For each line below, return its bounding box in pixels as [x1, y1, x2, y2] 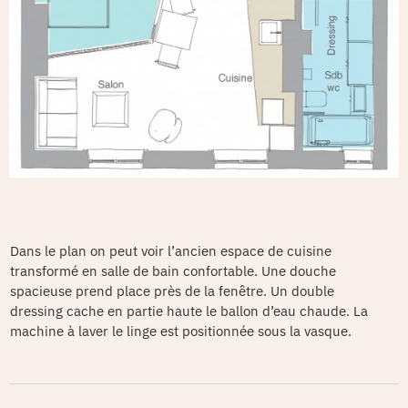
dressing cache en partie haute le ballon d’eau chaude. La [10, 301, 368, 320]
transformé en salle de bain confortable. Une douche [10, 261, 336, 280]
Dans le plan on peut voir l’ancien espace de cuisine [10, 241, 331, 260]
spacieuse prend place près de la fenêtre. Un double [10, 281, 334, 300]
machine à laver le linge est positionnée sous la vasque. [10, 321, 352, 340]
